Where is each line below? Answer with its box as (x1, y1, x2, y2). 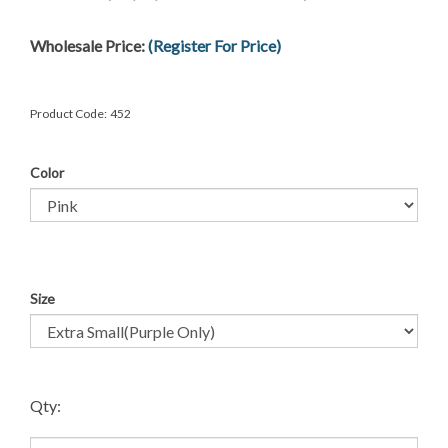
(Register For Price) (148, 36, 281, 55)
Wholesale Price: (30, 36, 148, 55)
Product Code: (30, 106, 107, 121)
